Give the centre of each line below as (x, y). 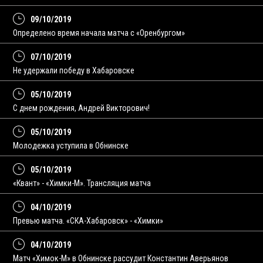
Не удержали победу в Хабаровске (74, 70)
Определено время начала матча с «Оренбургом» (99, 33)
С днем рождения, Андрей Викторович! (81, 108)
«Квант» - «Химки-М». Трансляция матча (82, 183)
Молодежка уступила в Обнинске (71, 146)
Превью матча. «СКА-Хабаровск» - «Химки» (88, 221)
